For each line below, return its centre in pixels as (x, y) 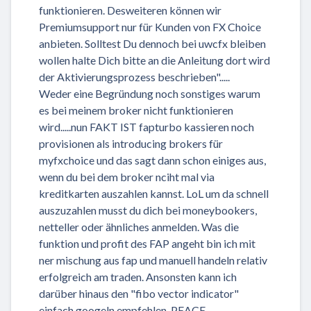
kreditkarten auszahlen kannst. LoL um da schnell (154, 194)
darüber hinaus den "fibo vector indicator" (139, 294)
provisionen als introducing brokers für (131, 144)
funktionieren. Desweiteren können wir (130, 10)
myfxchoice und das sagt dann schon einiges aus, (152, 160)
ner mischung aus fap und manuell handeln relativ (153, 260)
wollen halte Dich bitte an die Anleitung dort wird (154, 60)
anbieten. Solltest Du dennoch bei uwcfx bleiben (152, 44)
